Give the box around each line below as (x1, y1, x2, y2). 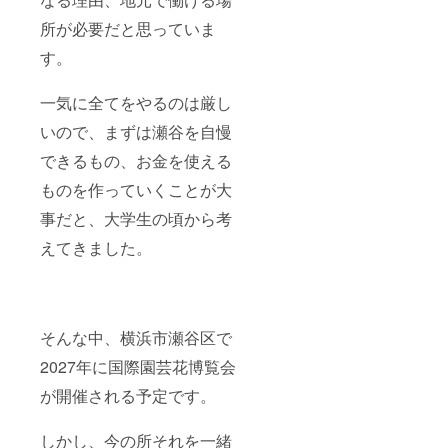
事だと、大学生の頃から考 (40, 206, 232, 230)
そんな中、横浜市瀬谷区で (40, 325, 232, 349)
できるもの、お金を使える (40, 148, 232, 172)
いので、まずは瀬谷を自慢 (40, 119, 232, 143)
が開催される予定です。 (40, 383, 216, 407)
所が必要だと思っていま (40, 16, 216, 40)
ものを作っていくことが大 (40, 177, 232, 201)
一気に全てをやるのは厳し (40, 90, 232, 114)
